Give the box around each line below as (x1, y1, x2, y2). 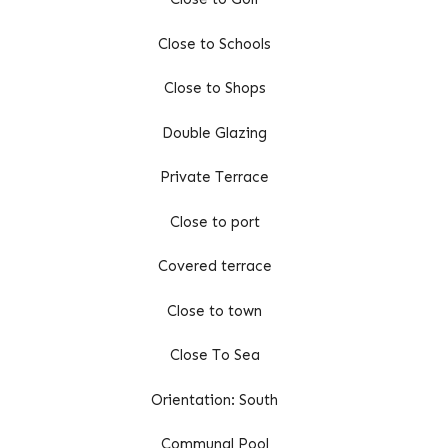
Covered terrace (157, 257, 272, 276)
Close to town (167, 301, 263, 320)
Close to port (169, 212, 260, 231)
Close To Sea (169, 346, 260, 365)
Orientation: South (151, 390, 279, 409)
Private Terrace (160, 168, 270, 187)
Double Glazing (162, 123, 268, 142)
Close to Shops (163, 79, 266, 98)
